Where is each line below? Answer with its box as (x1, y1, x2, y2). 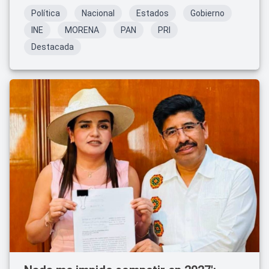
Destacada (31, 42, 74, 52)
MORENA (65, 25, 99, 35)
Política (31, 8, 60, 18)
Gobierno (190, 8, 225, 18)
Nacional (82, 8, 115, 18)
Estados (136, 8, 169, 18)
